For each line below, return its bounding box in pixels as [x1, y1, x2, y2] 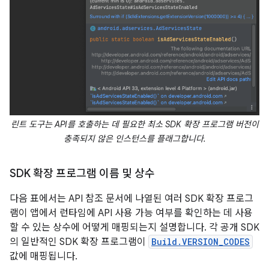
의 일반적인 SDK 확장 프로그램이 [10, 236, 148, 249]
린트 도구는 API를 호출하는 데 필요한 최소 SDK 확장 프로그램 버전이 [10, 119, 259, 130]
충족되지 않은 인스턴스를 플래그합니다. [63, 133, 206, 145]
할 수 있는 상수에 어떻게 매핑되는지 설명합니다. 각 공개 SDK [10, 222, 259, 234]
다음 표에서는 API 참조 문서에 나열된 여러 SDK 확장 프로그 [10, 193, 253, 205]
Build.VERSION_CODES [151, 236, 250, 248]
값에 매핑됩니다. [10, 250, 77, 263]
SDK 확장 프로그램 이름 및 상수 [10, 167, 155, 181]
